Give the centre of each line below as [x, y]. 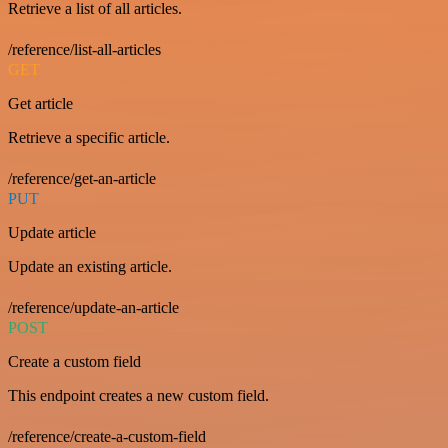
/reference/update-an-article [93, 307]
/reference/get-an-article [82, 178]
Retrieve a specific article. [89, 137]
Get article [40, 103]
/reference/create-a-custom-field [107, 436]
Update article [52, 232]
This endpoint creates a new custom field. [138, 395]
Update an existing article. [90, 266]
